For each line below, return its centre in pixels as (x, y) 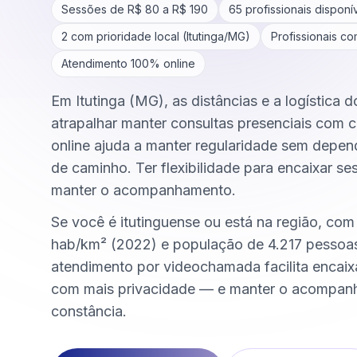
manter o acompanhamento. (143, 190)
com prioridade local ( (127, 36)
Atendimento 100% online (128, 63)
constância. (89, 311)
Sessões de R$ (103, 9)
